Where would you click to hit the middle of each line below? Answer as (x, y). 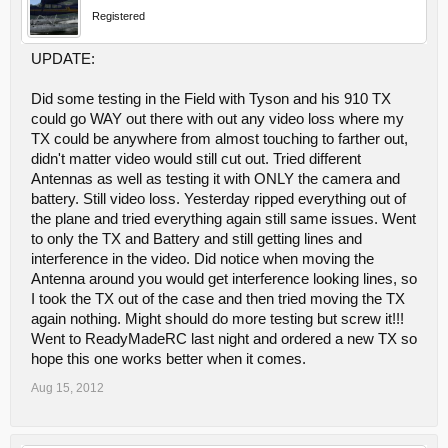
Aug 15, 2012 (67, 388)
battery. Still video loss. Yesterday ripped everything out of (218, 199)
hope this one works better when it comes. (168, 359)
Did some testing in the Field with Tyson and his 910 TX (211, 99)
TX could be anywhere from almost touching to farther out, (219, 139)
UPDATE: (63, 59)
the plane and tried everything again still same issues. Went (223, 219)
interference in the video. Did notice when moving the (202, 259)
